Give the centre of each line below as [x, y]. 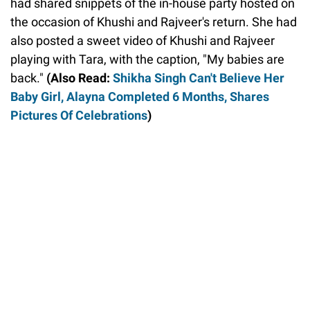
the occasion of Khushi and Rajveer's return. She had [154, 22]
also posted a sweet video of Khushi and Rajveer [143, 41]
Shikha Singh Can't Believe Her [199, 78]
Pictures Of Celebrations [79, 116]
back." [27, 78]
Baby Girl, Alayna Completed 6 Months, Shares [140, 97]
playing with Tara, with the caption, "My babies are [147, 60]
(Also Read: [78, 78]
